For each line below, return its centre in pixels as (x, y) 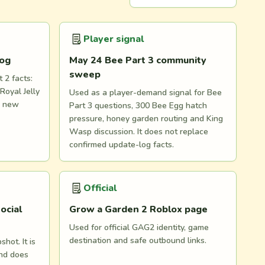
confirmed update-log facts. (122, 145)
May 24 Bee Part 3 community (138, 60)
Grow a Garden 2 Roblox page (138, 209)
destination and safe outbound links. (138, 240)
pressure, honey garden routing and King (146, 119)
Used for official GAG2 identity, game (139, 227)
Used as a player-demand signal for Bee (146, 93)
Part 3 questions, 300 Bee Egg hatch (138, 106)
